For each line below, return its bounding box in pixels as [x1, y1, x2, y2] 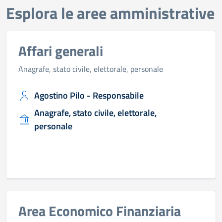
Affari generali [18, 40, 103, 61]
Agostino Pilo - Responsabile [34, 89, 144, 102]
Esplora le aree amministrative [6, 1, 215, 25]
